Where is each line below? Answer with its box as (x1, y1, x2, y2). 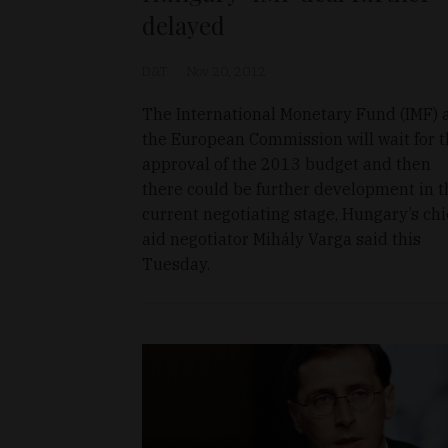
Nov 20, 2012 (187, 62, 266, 80)
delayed (142, 8, 225, 41)
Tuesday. (142, 253, 210, 274)
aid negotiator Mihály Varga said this (142, 228, 421, 249)
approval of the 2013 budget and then (142, 153, 431, 174)
